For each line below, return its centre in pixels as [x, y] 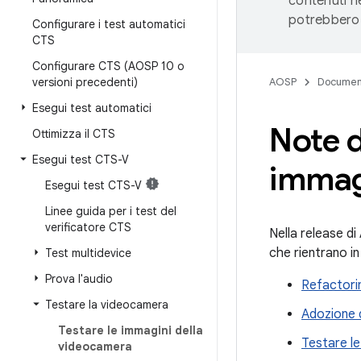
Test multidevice [88, 253]
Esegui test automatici [92, 108]
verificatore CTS [88, 227]
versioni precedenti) [85, 82]
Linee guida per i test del [111, 211]
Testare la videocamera [107, 305]
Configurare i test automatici [109, 24]
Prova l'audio [79, 279]
